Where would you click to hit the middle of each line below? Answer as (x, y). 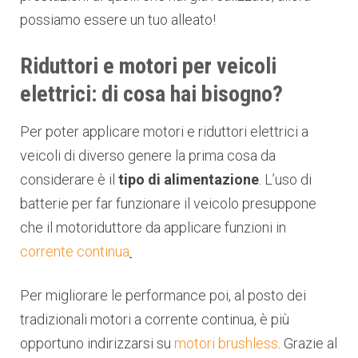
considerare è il (69, 179)
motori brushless (226, 343)
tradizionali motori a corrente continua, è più (155, 319)
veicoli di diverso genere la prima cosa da (148, 155)
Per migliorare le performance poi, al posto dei (163, 295)
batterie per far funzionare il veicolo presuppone (168, 203)
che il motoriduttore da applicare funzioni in (153, 227)
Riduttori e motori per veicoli (148, 66)
